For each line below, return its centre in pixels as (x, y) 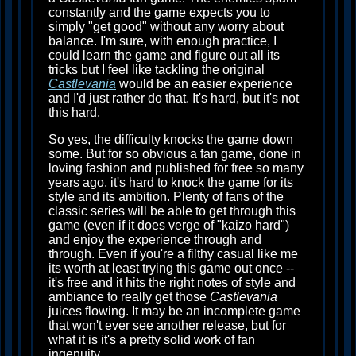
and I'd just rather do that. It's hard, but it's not (174, 98)
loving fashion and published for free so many (176, 168)
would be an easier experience (204, 84)
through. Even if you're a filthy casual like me (173, 254)
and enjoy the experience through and (155, 240)
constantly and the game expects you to (159, 12)
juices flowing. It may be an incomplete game (174, 311)
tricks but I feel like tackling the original (157, 70)
